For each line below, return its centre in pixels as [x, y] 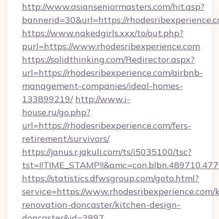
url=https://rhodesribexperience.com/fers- [107, 125]
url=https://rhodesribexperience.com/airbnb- [112, 73]
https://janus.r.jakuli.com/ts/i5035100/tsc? [107, 152]
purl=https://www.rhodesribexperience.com [111, 46]
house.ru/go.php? [56, 112]
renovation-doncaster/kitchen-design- [101, 205]
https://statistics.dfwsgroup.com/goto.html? [110, 178]
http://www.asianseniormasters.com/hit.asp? [113, 7]
